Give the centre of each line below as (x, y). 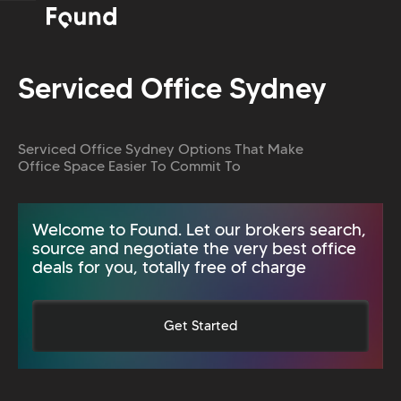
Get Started (200, 326)
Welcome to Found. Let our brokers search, (199, 230)
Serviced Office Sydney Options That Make (161, 149)
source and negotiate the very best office (194, 249)
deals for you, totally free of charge (169, 268)
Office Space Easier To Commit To (129, 166)
